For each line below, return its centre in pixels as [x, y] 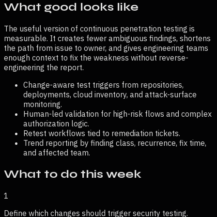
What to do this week [73, 174]
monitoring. [43, 104]
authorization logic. [56, 124]
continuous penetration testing [134, 29]
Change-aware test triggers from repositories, [103, 85]
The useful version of [42, 29]
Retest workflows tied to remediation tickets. [102, 133]
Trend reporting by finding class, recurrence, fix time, [115, 143]
